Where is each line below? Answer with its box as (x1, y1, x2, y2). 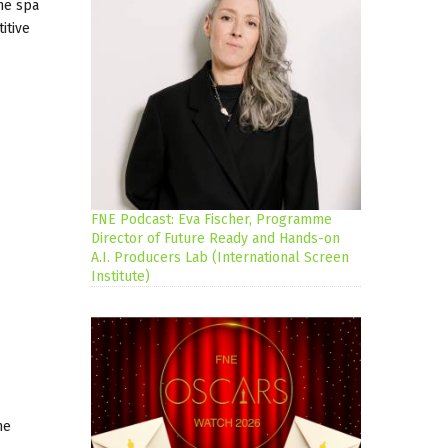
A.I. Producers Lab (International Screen (91, 249, 349, 267)
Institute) (91, 268, 150, 286)
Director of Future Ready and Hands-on (91, 230, 340, 248)
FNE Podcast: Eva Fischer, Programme (91, 211, 332, 229)
